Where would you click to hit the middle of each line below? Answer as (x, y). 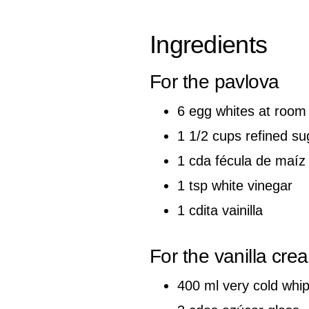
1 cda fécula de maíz (241, 160)
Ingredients (209, 44)
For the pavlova (215, 81)
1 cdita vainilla (220, 210)
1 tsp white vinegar (235, 185)
